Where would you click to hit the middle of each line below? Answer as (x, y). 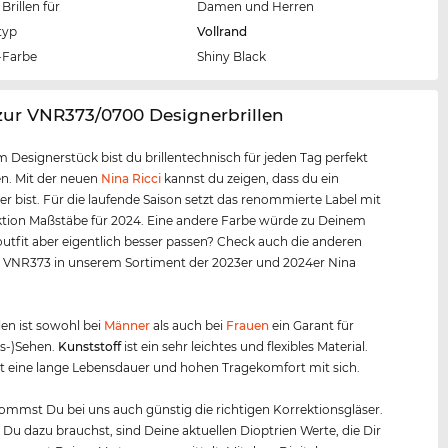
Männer (127, 326)
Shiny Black (232, 57)
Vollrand (222, 32)
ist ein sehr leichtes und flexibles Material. (245, 347)
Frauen (248, 326)
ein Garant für (312, 326)
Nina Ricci (131, 179)
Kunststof (88, 347)
